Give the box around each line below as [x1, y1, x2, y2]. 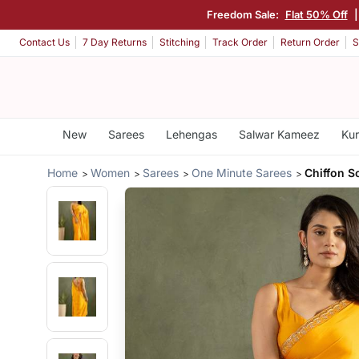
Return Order [280, 36, 340, 49]
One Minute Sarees [192, 165, 292, 179]
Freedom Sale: [206, 7, 281, 21]
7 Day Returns [83, 36, 147, 49]
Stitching [159, 36, 200, 49]
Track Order [212, 36, 268, 49]
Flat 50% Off [284, 7, 348, 21]
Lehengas [165, 127, 217, 141]
